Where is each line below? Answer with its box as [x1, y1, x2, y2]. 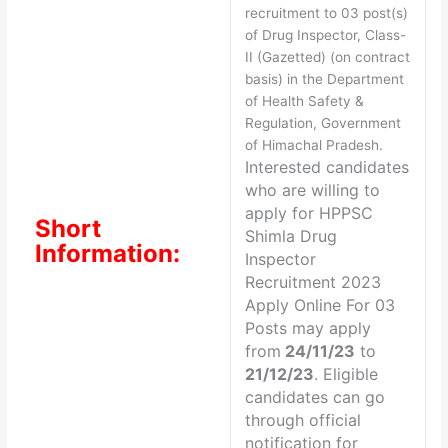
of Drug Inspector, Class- [244, 27, 406, 44]
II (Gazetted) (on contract [244, 49, 410, 66]
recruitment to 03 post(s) [244, 5, 408, 22]
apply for [244, 203, 319, 224]
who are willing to [244, 180, 380, 201]
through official [244, 410, 361, 431]
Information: [34, 239, 180, 269]
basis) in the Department [244, 71, 404, 88]
